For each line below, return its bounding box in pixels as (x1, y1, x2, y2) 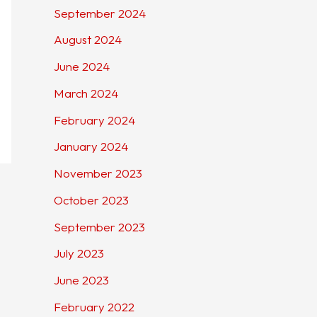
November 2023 (54, 166, 142, 181)
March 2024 (54, 85, 118, 100)
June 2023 (54, 272, 109, 288)
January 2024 (54, 139, 128, 154)
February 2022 (54, 299, 134, 314)
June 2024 (54, 59, 110, 74)
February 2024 (54, 112, 135, 127)
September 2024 (54, 5, 146, 21)
